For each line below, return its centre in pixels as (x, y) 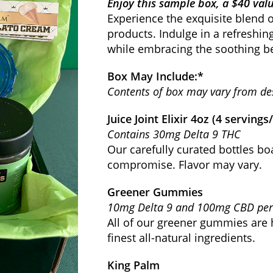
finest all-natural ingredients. (181, 238)
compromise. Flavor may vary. (185, 165)
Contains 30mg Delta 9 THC (174, 134)
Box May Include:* (155, 76)
